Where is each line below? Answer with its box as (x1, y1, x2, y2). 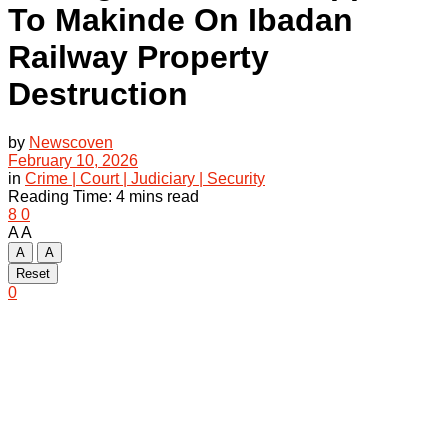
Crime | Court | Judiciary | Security (25, 170, 265, 187)
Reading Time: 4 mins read (8, 188, 199, 205)
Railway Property (8, 38, 269, 75)
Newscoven (29, 134, 113, 151)
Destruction (8, 75, 188, 112)
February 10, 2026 (8, 152, 138, 169)
